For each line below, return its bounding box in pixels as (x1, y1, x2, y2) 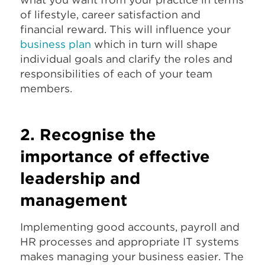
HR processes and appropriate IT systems (20, 235, 239, 248)
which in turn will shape (91, 37, 218, 50)
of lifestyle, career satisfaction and (20, 8, 201, 21)
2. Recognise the (20, 125, 156, 144)
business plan (20, 37, 91, 50)
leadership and (20, 169, 140, 188)
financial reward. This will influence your (20, 22, 231, 35)
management (20, 190, 127, 210)
